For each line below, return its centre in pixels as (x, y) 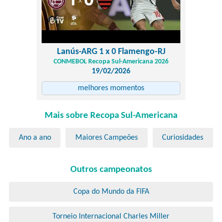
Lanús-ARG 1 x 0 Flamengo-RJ (111, 52)
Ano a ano (35, 138)
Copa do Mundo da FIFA (111, 192)
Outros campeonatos (111, 170)
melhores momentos (111, 88)
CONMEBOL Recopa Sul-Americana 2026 (111, 62)
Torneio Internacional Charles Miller (111, 217)
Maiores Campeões (106, 138)
